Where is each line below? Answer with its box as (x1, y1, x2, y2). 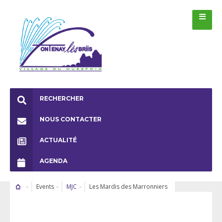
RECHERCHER (40, 94, 84, 102)
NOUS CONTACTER (40, 115, 102, 123)
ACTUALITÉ (40, 136, 77, 144)
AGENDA (40, 157, 67, 165)
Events (36, 182, 54, 191)
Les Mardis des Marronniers (89, 182, 167, 191)
